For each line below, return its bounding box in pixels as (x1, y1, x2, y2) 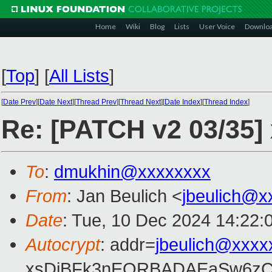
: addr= (100, 234, 155, 255)
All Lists (49, 66, 109, 86)
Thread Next (120, 98, 161, 106)
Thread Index (204, 98, 248, 106)
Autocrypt (25, 234, 100, 255)
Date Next (39, 98, 72, 106)
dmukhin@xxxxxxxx (54, 161, 211, 182)
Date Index (165, 98, 200, 106)
